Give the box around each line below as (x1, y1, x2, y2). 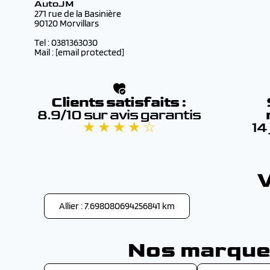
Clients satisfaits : (51, 93, 186, 111)
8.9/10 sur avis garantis (37, 106, 201, 124)
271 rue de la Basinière (34, 8, 121, 19)
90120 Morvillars (34, 17, 99, 29)
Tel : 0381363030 (34, 37, 98, 48)
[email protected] (55, 46, 124, 58)
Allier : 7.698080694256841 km (59, 200, 175, 212)
